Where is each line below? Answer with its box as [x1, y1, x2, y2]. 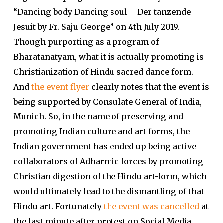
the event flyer [31, 82, 89, 92]
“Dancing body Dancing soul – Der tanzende [13, 7, 191, 17]
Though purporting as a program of [13, 37, 159, 47]
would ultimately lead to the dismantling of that [13, 186, 204, 196]
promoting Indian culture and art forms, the [13, 126, 190, 136]
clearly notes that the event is [89, 82, 209, 92]
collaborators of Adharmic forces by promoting [13, 156, 203, 166]
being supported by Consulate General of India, [13, 97, 202, 107]
